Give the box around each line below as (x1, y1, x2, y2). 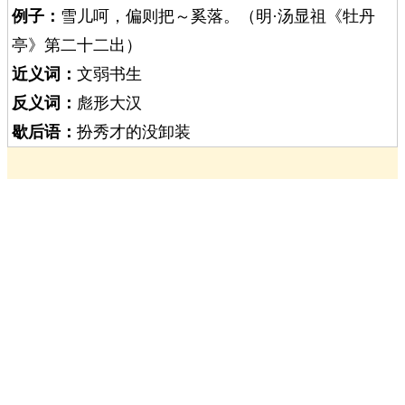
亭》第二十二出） (12, 36, 142, 54)
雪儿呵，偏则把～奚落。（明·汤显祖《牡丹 (61, 7, 375, 25)
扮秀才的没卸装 (77, 123, 191, 141)
